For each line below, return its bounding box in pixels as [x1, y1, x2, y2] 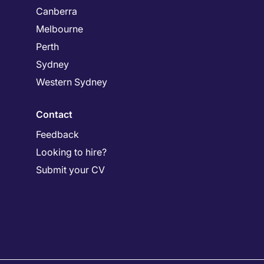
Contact [36, 108, 72, 121]
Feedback [36, 128, 79, 141]
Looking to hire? [36, 146, 107, 159]
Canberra [36, 5, 77, 18]
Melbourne [36, 23, 83, 35]
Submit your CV [36, 164, 105, 176]
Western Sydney [36, 76, 107, 88]
